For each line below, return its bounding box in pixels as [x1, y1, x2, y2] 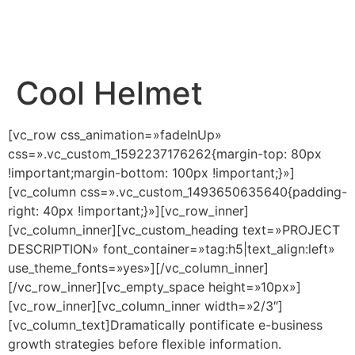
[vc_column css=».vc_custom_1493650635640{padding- [8, 183, 347, 200]
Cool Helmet [16, 73, 203, 113]
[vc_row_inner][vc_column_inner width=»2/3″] [8, 297, 283, 314]
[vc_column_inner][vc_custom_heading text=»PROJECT [8, 221, 340, 238]
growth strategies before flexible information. [8, 335, 281, 352]
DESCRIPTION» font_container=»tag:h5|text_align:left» [8, 240, 335, 257]
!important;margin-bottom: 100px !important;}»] [8, 164, 295, 181]
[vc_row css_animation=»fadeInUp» [8, 126, 222, 143]
